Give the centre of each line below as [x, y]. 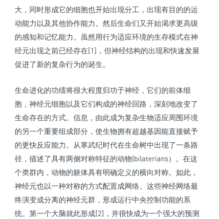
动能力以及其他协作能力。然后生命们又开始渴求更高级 [106, 23]
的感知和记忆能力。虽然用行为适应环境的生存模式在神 [106, 37]
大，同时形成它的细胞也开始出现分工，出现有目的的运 [106, 10]
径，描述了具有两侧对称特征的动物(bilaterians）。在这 [106, 159]
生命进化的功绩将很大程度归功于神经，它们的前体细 [103, 90]
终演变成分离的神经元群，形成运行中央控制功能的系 [103, 200]
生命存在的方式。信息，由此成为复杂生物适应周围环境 [106, 118]
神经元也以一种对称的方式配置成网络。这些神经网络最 [106, 186]
